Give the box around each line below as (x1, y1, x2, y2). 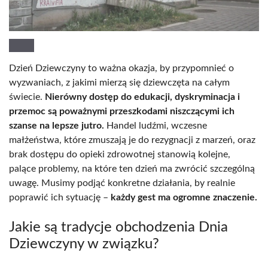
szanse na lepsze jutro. (9, 120, 104, 130)
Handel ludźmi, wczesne (104, 120, 207, 130)
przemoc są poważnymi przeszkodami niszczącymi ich (9, 106, 234, 116)
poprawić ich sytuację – (9, 192, 111, 202)
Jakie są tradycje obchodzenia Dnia (9, 220, 228, 234)
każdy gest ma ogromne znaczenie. (111, 192, 257, 202)
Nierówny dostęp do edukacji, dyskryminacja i (45, 92, 240, 102)
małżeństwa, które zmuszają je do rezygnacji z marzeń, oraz (9, 135, 255, 145)
